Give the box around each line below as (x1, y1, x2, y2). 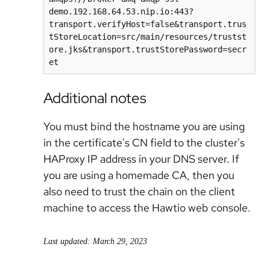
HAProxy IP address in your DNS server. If (43, 152, 239, 166)
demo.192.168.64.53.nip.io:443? (49, 7, 193, 17)
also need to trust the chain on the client (43, 184, 235, 199)
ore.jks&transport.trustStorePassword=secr (49, 45, 246, 55)
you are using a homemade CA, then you (43, 168, 234, 183)
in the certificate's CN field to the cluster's (43, 136, 245, 150)
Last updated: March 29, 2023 (43, 237, 147, 246)
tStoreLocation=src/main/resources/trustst (49, 32, 246, 42)
